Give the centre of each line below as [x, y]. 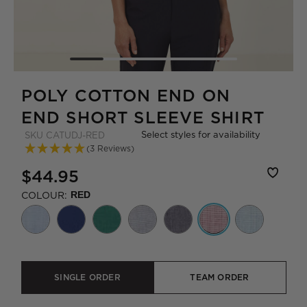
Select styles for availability [200, 134]
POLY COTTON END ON [126, 96]
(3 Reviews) [110, 148]
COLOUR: [44, 195]
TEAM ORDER [220, 277]
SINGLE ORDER [87, 277]
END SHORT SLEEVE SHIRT [143, 118]
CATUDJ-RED [75, 135]
